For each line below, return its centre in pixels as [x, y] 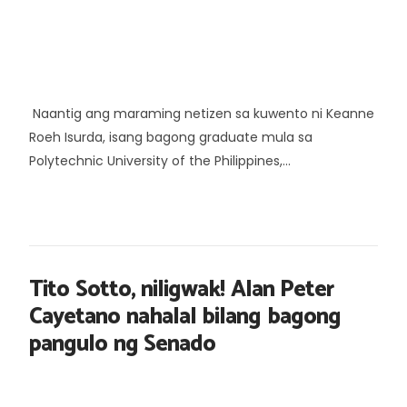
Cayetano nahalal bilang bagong [185, 317]
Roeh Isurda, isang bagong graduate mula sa [171, 137]
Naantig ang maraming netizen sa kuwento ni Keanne [202, 113]
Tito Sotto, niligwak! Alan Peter [181, 289]
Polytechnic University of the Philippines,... [160, 160]
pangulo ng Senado [122, 344]
